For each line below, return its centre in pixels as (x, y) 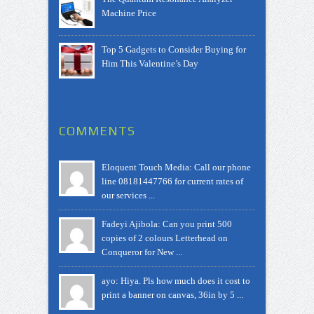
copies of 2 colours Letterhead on (165, 238)
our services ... (128, 196)
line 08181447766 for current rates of (172, 182)
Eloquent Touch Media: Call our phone (176, 168)
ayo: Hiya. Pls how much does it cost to (176, 281)
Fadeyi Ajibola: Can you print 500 (167, 224)
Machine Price (129, 13)
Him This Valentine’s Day (150, 64)
